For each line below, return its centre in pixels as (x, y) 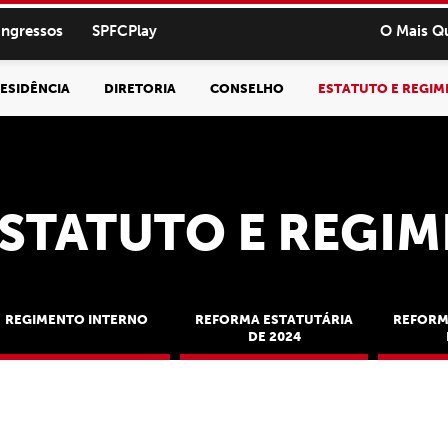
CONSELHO (247, 88)
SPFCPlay (124, 30)
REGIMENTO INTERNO (76, 319)
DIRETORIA (140, 88)
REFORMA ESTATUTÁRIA (274, 319)
